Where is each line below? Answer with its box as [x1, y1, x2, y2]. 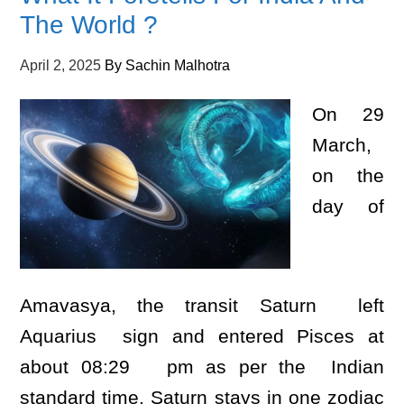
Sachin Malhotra [125, 58, 231, 73]
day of [312, 196, 384, 216]
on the [312, 165, 384, 186]
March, [312, 134, 372, 155]
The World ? [20, 11, 159, 39]
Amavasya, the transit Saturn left [20, 295, 384, 316]
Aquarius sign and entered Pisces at [20, 326, 384, 346]
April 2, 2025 [20, 58, 102, 73]
